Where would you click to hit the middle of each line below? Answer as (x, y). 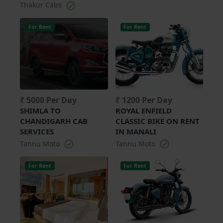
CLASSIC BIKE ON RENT (157, 121)
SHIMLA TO (40, 110)
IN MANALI (136, 131)
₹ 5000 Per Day (48, 100)
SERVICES (37, 131)
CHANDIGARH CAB (54, 121)
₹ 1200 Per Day (144, 100)
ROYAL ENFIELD (143, 110)
